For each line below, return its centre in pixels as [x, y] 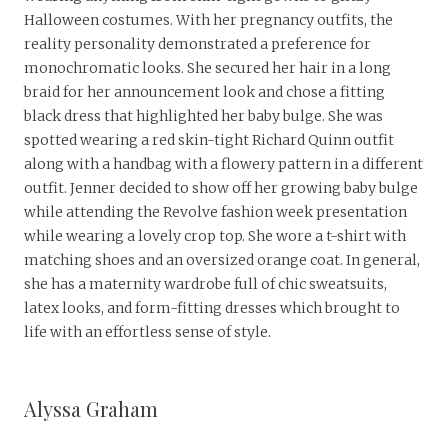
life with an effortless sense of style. [147, 332]
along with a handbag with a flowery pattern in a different [223, 164]
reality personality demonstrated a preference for [197, 44]
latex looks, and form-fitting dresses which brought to [212, 308]
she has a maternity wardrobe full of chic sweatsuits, [205, 284]
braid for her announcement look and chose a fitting [204, 92]
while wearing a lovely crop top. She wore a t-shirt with [215, 236]
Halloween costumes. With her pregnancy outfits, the [208, 20]
